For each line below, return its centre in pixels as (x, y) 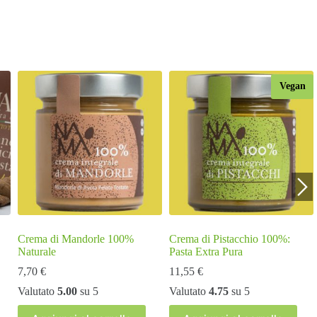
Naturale (37, 251)
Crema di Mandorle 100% (76, 238)
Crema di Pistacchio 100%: (230, 238)
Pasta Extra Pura (206, 251)
